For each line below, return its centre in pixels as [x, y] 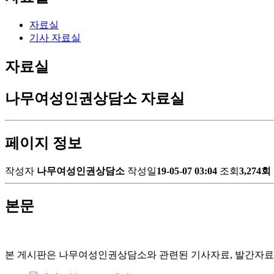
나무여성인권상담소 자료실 [95, 98]
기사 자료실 [55, 37]
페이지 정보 [43, 143]
